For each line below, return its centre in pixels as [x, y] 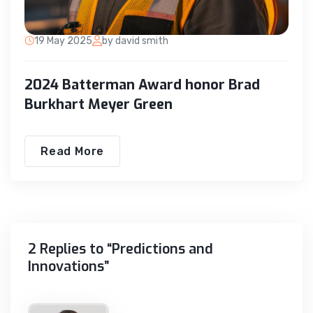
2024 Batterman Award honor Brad [142, 85]
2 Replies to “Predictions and [121, 249]
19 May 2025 [63, 41]
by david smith [135, 41]
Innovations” [68, 266]
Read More [73, 151]
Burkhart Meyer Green [99, 104]
